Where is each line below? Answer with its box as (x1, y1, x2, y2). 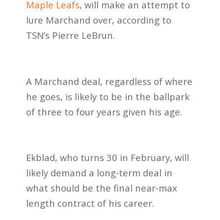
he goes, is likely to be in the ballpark (26, 90, 190, 103)
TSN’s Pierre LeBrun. (26, 29, 115, 42)
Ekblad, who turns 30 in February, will (26, 151, 189, 164)
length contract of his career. (26, 196, 154, 209)
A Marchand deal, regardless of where (26, 75, 192, 87)
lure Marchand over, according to (26, 14, 171, 27)
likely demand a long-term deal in (26, 166, 172, 179)
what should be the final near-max (26, 181, 177, 194)
